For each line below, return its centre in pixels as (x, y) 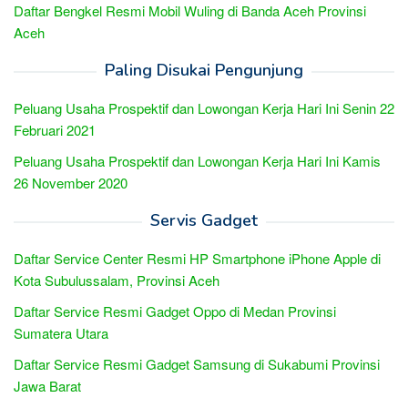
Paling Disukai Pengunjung (204, 70)
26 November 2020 (71, 182)
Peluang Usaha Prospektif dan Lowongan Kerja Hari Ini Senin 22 (204, 107)
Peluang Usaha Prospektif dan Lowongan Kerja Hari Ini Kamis (197, 160)
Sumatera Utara (61, 332)
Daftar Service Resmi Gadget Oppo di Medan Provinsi (175, 311)
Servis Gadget (204, 220)
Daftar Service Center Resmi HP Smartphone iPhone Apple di (197, 258)
